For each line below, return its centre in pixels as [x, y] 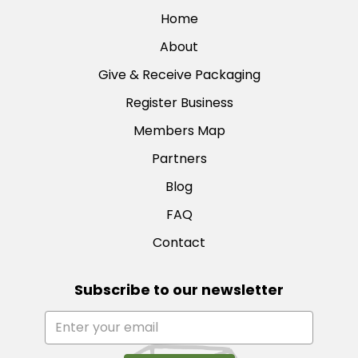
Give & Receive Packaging [179, 74]
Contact [179, 242]
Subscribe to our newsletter [179, 289]
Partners [179, 158]
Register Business [179, 102]
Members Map [179, 130]
